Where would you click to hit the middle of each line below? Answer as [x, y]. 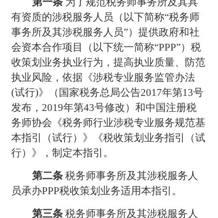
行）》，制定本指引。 [63, 153]
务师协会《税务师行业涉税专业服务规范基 [109, 122]
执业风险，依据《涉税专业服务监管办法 [103, 77]
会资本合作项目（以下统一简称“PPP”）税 [106, 47]
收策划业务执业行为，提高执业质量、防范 [109, 62]
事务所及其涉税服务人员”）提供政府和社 [106, 32]
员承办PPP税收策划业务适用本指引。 [97, 191]
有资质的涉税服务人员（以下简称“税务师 [106, 17]
